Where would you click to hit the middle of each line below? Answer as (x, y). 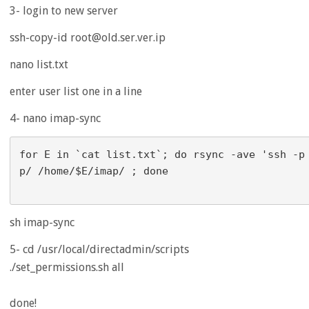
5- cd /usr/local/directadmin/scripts (99, 249)
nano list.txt (39, 64)
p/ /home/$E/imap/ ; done (93, 171)
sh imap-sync (42, 222)
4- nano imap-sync (55, 118)
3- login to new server (64, 11)
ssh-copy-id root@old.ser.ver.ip (88, 38)
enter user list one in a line (76, 91)
